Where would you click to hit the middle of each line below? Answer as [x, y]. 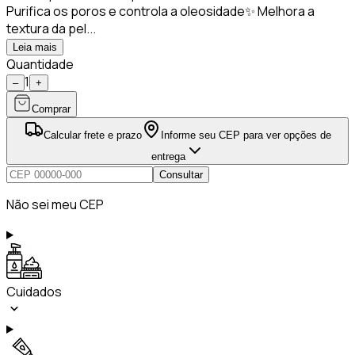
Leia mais [35, 47]
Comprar [51, 109]
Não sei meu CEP [55, 204]
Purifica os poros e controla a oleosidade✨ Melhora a [160, 11]
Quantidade [40, 64]
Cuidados [34, 291]
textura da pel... [51, 28]
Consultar [181, 174]
